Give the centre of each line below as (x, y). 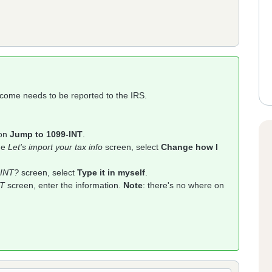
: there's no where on (183, 185)
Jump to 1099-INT (46, 134)
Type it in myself (111, 172)
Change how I (189, 147)
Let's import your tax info (55, 147)
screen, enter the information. (64, 185)
